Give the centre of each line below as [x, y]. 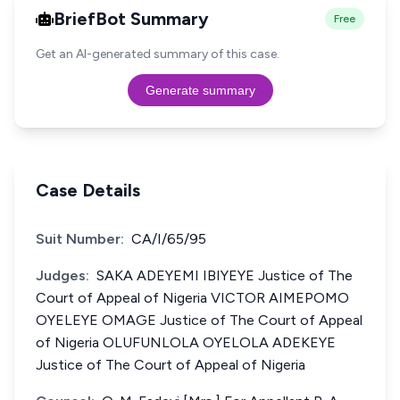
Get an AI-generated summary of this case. [158, 54]
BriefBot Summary [131, 19]
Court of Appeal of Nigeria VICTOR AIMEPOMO [192, 298]
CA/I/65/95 [169, 239]
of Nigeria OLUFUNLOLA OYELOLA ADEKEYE [186, 342]
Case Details [88, 190]
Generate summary [200, 90]
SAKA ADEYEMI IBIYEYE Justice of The [225, 275]
